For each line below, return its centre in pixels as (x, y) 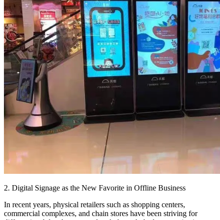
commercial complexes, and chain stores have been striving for (101, 214)
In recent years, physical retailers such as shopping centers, (95, 205)
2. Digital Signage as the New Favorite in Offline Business (95, 188)
